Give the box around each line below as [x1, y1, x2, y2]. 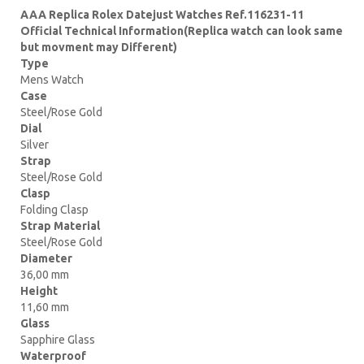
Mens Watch [20, 72, 84, 86]
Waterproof [20, 349, 86, 362]
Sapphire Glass [20, 332, 95, 346]
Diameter [20, 251, 72, 265]
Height [20, 284, 58, 297]
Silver [20, 137, 49, 151]
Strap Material [20, 219, 100, 232]
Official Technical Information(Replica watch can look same [20, 24, 343, 37]
